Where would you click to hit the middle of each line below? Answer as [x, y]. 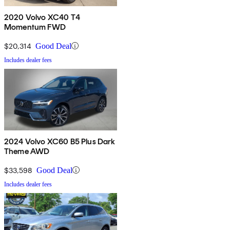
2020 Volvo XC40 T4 [42, 17]
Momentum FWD [35, 27]
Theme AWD [27, 151]
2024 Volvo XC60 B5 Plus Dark [60, 141]
